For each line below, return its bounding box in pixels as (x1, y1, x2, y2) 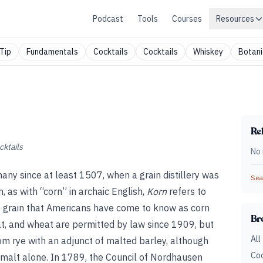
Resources (216, 14, 254, 24)
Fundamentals (26, 46, 78, 57)
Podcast (93, 14, 123, 24)
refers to (167, 186, 206, 197)
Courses (172, 14, 202, 24)
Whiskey (193, 46, 223, 57)
